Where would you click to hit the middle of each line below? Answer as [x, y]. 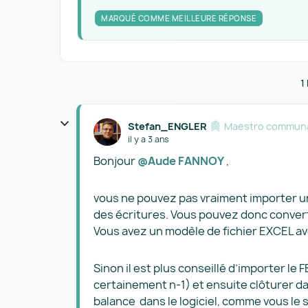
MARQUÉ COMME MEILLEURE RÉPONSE [179, 18]
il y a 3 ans [148, 139]
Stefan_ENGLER [167, 126]
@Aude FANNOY [181, 161]
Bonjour [115, 161]
